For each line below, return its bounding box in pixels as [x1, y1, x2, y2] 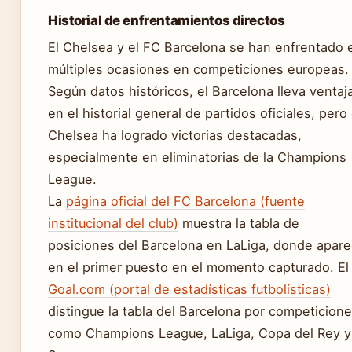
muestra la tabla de [178, 214, 299, 231]
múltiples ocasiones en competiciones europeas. [48, 60, 349, 77]
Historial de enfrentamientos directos [48, 12, 285, 28]
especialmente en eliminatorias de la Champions [48, 148, 346, 165]
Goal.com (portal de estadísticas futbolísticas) [48, 280, 331, 297]
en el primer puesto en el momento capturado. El [48, 258, 349, 275]
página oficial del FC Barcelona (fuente [66, 192, 305, 209]
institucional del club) [48, 214, 178, 231]
